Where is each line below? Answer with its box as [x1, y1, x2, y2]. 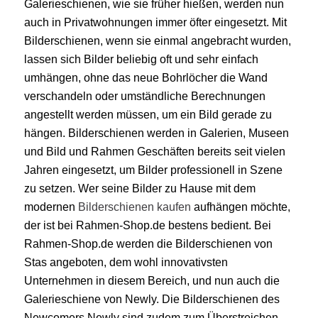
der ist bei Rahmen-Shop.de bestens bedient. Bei [23, 219, 271, 231]
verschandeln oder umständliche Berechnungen [23, 89, 265, 102]
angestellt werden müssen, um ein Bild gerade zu [23, 108, 272, 121]
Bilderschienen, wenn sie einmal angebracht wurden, [23, 34, 291, 47]
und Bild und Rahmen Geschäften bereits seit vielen [23, 145, 285, 158]
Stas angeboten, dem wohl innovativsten [23, 256, 228, 268]
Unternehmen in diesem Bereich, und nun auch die [23, 274, 280, 287]
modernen [23, 200, 78, 213]
